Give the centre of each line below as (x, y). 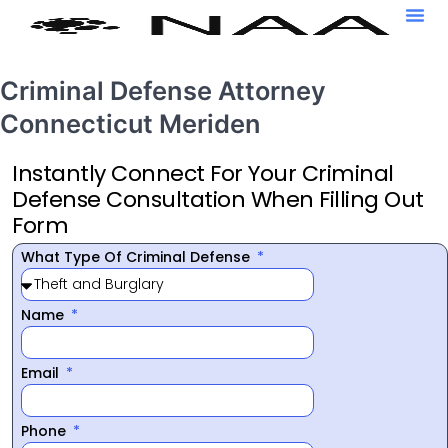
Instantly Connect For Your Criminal (203, 173)
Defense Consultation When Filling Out (218, 199)
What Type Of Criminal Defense (137, 256)
